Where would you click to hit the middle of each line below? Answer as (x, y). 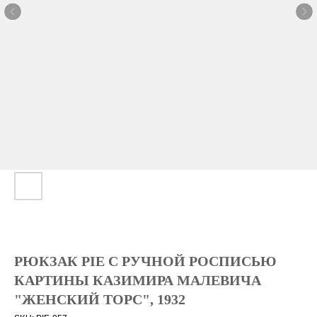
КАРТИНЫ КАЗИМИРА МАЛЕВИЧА (138, 280)
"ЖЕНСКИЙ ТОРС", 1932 (100, 299)
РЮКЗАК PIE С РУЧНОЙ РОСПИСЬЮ (145, 261)
